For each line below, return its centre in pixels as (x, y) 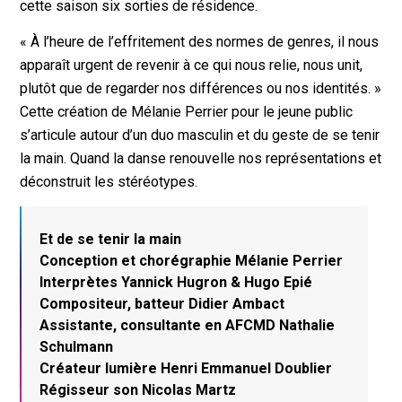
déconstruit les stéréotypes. (109, 182)
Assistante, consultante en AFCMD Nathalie (188, 326)
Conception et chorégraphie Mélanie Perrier (192, 261)
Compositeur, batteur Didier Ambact (162, 304)
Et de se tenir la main (111, 240)
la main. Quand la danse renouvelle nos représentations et (201, 159)
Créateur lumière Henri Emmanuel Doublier (186, 369)
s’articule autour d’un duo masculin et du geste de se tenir (200, 135)
